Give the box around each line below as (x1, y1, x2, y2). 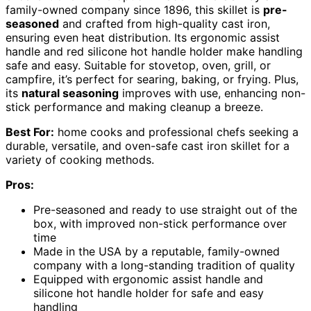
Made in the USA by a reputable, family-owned (33, 244, 280, 258)
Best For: (6, 124, 54, 139)
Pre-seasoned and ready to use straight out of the (33, 202, 297, 217)
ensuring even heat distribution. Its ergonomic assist (6, 30, 280, 44)
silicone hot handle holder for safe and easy (33, 285, 264, 300)
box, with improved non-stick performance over (33, 216, 287, 230)
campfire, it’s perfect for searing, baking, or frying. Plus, (6, 72, 299, 86)
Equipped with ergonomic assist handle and (33, 271, 263, 286)
